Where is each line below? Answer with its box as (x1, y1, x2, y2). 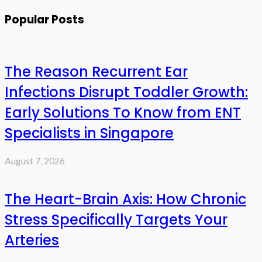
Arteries (5, 230, 59, 250)
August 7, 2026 (5, 155, 65, 167)
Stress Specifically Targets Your (5, 210, 227, 230)
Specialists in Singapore (5, 123, 174, 143)
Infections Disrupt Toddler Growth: (5, 82, 248, 102)
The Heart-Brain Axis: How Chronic (5, 189, 246, 209)
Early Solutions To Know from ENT (5, 103, 241, 123)
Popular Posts (5, 11, 84, 27)
